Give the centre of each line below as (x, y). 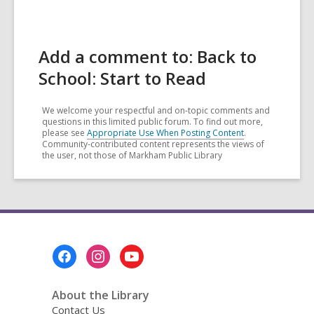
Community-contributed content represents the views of (153, 144)
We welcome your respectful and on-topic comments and (156, 111)
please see (64, 133)
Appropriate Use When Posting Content (165, 133)
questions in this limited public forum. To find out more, (152, 122)
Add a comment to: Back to (148, 57)
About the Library (100, 295)
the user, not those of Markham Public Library (132, 156)
